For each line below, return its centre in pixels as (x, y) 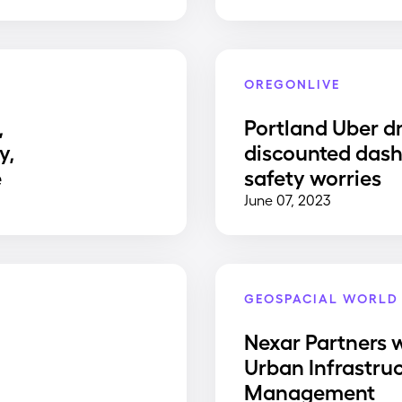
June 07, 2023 (288, 199)
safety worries (313, 176)
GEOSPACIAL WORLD (321, 298)
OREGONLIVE (293, 83)
